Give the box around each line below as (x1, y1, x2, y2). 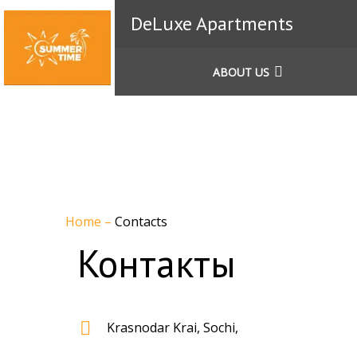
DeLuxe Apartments (130, 11, 293, 36)
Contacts (115, 213, 167, 230)
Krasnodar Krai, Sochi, (107, 319, 238, 336)
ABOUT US (212, 64, 269, 80)
